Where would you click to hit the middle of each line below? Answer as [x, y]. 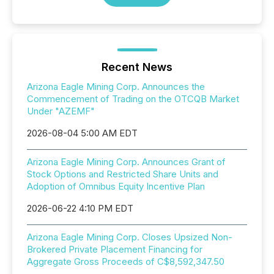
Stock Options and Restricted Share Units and [123, 174]
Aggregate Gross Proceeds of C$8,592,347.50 [126, 261]
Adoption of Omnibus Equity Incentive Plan [116, 186]
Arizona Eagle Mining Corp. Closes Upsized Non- [130, 237]
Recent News [137, 67]
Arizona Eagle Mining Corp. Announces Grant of [126, 161]
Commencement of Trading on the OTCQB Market [133, 98]
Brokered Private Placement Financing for [115, 249]
